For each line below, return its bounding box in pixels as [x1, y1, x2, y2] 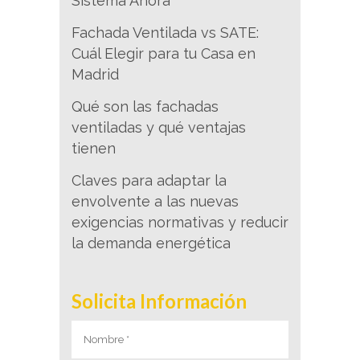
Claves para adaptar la [72, 172, 227, 190]
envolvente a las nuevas [72, 193, 239, 211]
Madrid [72, 66, 119, 84]
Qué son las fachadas [72, 98, 219, 116]
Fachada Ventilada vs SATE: [72, 24, 259, 42]
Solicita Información [72, 289, 247, 313]
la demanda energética [72, 235, 231, 252]
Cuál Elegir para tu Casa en [72, 45, 256, 63]
